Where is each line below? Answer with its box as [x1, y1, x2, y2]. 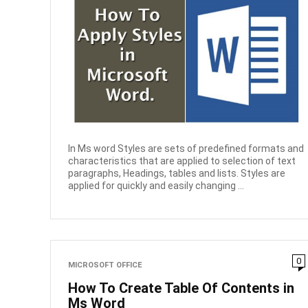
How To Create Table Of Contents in [68, 280, 295, 297]
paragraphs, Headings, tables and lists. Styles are [68, 167, 286, 179]
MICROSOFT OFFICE [68, 261, 143, 270]
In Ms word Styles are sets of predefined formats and [68, 142, 305, 154]
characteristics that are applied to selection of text [68, 155, 296, 166]
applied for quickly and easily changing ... [68, 179, 245, 191]
